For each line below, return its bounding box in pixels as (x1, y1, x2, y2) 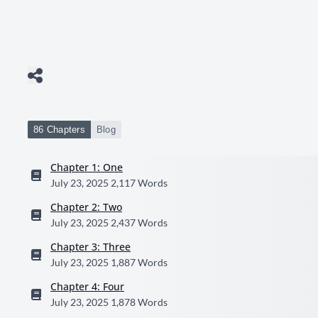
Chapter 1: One (50, 160, 123, 174)
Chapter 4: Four (50, 280, 124, 293)
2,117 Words (111, 177, 168, 189)
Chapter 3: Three (50, 240, 131, 253)
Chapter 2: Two (50, 200, 122, 214)
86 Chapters (33, 124, 85, 135)
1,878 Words (111, 296, 168, 308)
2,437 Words (111, 216, 168, 229)
